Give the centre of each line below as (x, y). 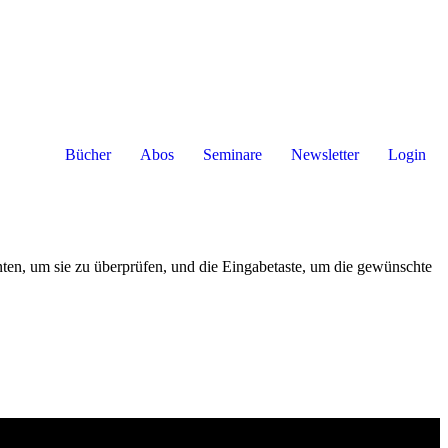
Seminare (232, 154)
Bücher (88, 154)
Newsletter (325, 154)
